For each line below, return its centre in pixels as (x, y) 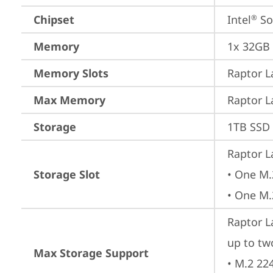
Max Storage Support (91, 253)
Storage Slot (67, 174)
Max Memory (69, 100)
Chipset (54, 19)
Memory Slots (71, 73)
